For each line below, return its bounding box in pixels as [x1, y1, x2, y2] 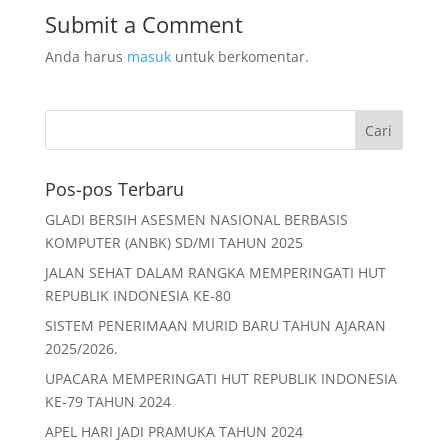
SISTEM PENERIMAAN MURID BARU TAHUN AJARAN [44, 315, 386, 335]
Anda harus [44, 46, 127, 66]
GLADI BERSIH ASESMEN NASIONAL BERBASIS [44, 209, 348, 229]
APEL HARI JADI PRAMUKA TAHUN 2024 [44, 421, 303, 441]
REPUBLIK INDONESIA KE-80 [44, 285, 231, 305]
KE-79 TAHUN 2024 [44, 391, 171, 411]
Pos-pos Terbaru [44, 176, 184, 201]
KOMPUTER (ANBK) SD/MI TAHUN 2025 [44, 232, 303, 252]
